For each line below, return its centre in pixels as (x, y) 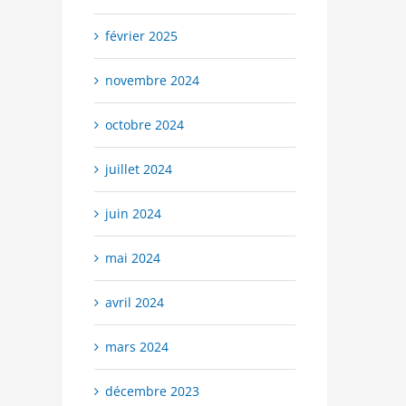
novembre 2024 (152, 81)
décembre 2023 (152, 391)
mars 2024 (136, 347)
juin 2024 (133, 214)
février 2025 (141, 36)
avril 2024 (134, 303)
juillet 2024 (138, 169)
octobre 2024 (144, 125)
